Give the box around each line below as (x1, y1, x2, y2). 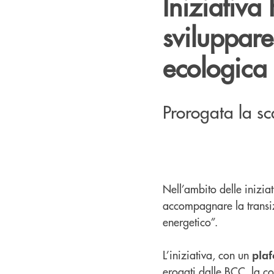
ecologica (163, 48, 267, 84)
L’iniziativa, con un (163, 246, 252, 262)
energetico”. (163, 213, 218, 229)
